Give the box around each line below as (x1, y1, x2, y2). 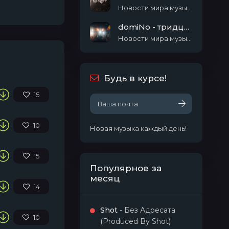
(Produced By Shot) (100, 217, 171, 226)
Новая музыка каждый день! (90, 124, 187, 132)
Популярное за (90, 163, 162, 173)
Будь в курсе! (104, 73, 167, 83)
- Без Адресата (118, 205, 175, 215)
